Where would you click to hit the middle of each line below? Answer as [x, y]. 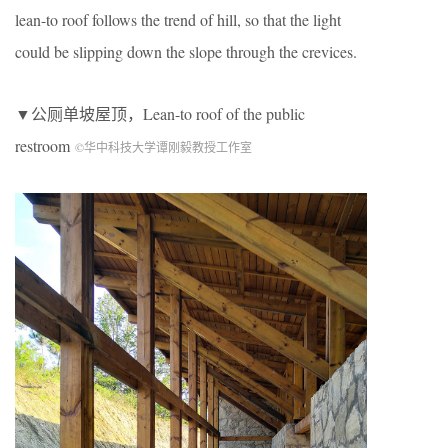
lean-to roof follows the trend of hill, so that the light [178, 20]
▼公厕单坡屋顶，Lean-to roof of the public [160, 114]
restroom [45, 146]
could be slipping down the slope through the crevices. [186, 52]
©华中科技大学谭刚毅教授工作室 [163, 147]
